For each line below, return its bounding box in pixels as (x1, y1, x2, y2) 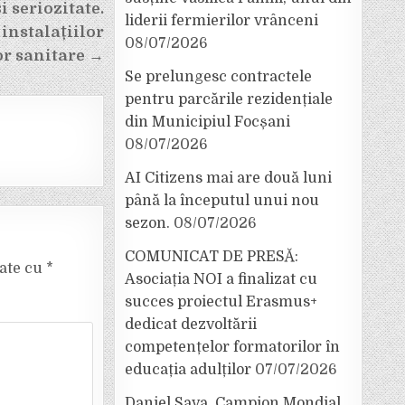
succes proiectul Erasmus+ (125, 294, 317, 310)
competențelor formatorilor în (125, 339, 340, 355)
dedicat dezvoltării (125, 316, 257, 333)
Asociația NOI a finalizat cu (125, 271, 317, 287)
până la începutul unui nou (125, 193, 319, 209)
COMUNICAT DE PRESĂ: (125, 249, 298, 265)
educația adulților (125, 362, 251, 378)
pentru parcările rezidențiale (125, 91, 333, 108)
